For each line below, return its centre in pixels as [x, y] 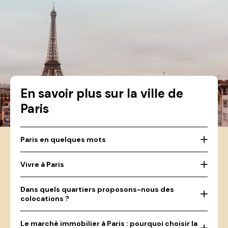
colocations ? [45, 198]
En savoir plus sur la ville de [102, 93]
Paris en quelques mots [63, 139]
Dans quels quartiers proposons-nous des [97, 189]
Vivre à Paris [42, 164]
